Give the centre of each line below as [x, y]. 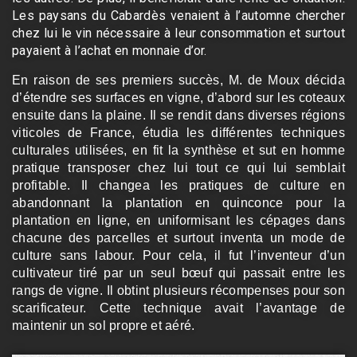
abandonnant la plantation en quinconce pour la [178, 202]
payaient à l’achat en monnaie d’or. [110, 50]
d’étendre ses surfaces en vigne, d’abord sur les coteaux [178, 97]
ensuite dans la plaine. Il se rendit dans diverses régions [178, 115]
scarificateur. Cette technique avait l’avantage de [178, 308]
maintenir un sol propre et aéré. [104, 325]
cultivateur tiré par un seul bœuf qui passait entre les [178, 273]
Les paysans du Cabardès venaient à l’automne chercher [178, 15]
